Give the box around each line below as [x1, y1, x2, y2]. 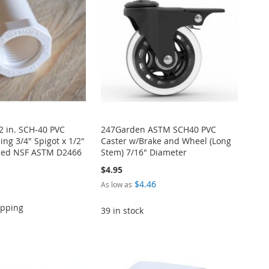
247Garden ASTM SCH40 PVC [100, 124, 216, 136]
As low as [100, 180, 132, 190]
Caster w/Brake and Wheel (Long [100, 135, 231, 147]
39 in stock [100, 205, 144, 217]
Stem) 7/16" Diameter [100, 147, 187, 159]
